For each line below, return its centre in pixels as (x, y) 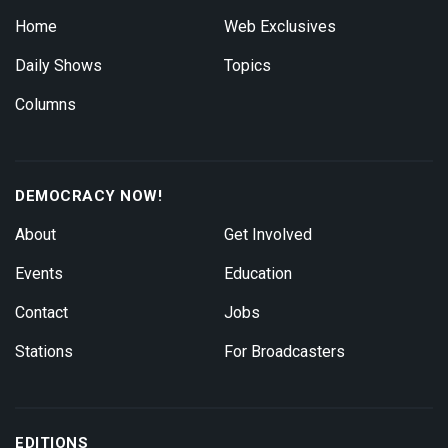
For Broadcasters (284, 352)
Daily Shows (58, 66)
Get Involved (268, 235)
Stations (44, 352)
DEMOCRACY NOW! (88, 196)
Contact (41, 313)
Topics (247, 66)
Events (39, 274)
